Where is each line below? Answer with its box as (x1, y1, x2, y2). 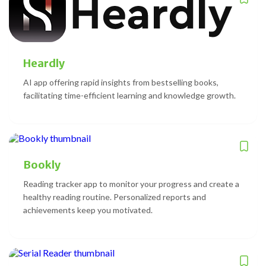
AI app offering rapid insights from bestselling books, (23, 77, 218, 87)
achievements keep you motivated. (23, 204, 153, 215)
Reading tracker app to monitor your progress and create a (23, 178, 239, 189)
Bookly (23, 157, 61, 172)
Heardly (23, 56, 65, 70)
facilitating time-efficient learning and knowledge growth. (23, 90, 236, 100)
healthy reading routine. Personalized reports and (23, 191, 206, 202)
